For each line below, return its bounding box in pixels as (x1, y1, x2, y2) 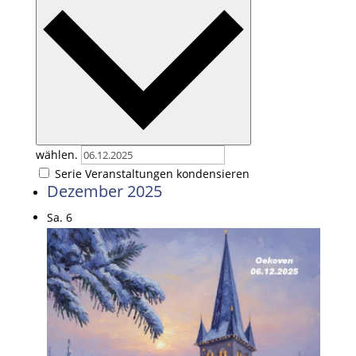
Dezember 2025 (46, 180, 162, 202)
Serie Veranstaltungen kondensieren (54, 165, 250, 181)
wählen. (35, 146, 81, 162)
